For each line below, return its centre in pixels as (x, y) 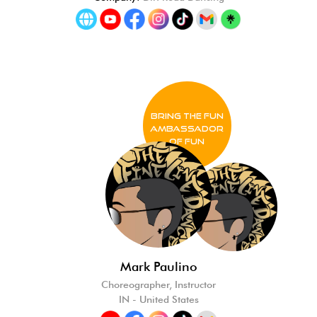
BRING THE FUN (187, 116)
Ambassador (187, 128)
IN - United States (158, 299)
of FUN (187, 141)
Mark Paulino (158, 266)
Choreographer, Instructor (158, 284)
